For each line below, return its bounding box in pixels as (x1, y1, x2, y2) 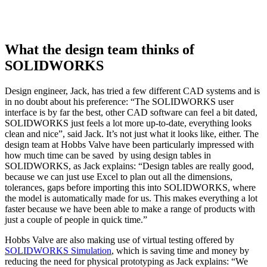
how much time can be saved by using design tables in (5, 150, 211, 160)
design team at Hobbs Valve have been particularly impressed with (5, 139, 254, 150)
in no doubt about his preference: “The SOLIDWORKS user (5, 96, 234, 107)
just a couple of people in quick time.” (5, 214, 147, 225)
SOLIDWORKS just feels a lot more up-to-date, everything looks (5, 117, 252, 128)
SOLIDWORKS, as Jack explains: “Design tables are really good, (5, 160, 254, 171)
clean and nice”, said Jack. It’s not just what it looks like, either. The (5, 128, 259, 139)
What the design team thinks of (5, 42, 194, 57)
